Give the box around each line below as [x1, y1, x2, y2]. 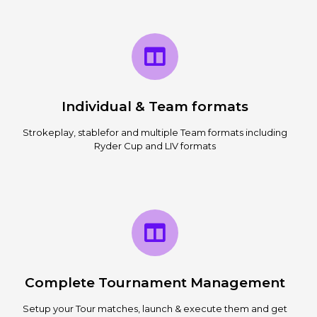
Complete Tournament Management [25, 274, 285, 291]
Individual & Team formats [62, 98, 248, 115]
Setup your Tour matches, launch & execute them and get [23, 302, 287, 314]
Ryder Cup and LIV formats [94, 139, 216, 151]
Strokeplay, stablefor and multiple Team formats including [23, 126, 287, 138]
